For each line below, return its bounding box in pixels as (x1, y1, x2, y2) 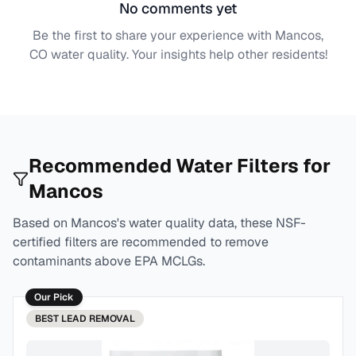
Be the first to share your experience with (33, 27, 275, 44)
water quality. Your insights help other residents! (47, 46, 327, 63)
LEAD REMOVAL (61, 312, 135, 325)
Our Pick (34, 291, 74, 304)
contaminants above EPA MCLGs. (13, 253, 205, 269)
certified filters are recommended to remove (13, 234, 269, 250)
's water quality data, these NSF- (117, 215, 306, 231)
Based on (13, 215, 71, 231)
